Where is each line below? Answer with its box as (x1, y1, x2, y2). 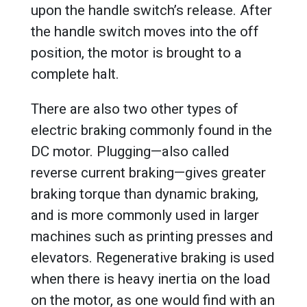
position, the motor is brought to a (31, 45, 242, 61)
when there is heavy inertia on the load (31, 271, 270, 287)
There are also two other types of (31, 101, 238, 117)
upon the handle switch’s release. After (31, 2, 272, 19)
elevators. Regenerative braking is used (31, 249, 274, 266)
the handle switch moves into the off (31, 23, 259, 40)
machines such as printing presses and (31, 228, 273, 245)
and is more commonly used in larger (31, 207, 259, 223)
